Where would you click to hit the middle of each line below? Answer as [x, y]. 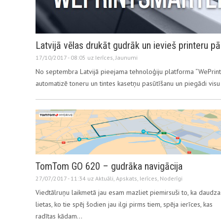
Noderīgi [171, 178]
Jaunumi [127, 57]
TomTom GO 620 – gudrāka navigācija [109, 166]
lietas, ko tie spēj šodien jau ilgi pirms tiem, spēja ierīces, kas [124, 204]
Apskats [127, 178]
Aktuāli [104, 178]
